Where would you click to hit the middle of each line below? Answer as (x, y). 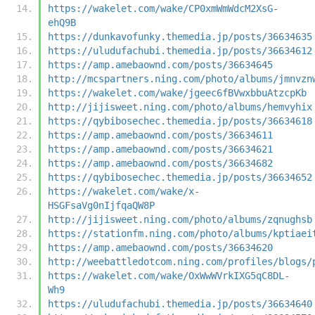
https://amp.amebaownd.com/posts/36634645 (160, 64)
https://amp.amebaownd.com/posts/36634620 (160, 247)
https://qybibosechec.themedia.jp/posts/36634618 (180, 121)
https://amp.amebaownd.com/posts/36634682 (160, 163)
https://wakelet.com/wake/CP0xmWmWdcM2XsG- (163, 8)
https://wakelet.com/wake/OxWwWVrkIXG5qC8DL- (169, 275)
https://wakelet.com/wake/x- (124, 191)
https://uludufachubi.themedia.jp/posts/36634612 (180, 50)
